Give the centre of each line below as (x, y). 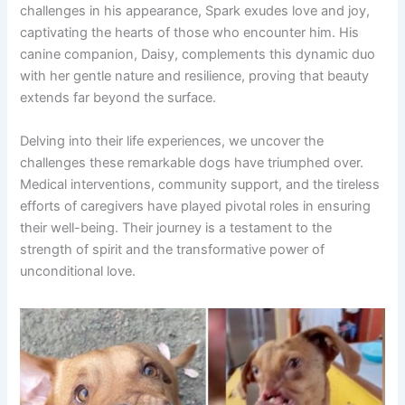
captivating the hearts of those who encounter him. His (190, 33)
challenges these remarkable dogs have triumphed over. (192, 162)
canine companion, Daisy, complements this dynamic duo (198, 55)
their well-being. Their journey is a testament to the (176, 227)
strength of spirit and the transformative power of (173, 249)
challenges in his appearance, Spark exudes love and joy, (195, 11)
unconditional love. (78, 271)
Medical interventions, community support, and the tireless (200, 184)
